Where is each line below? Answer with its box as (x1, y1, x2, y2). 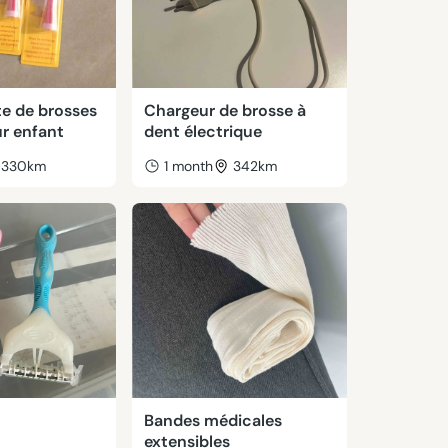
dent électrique (143, 121, 262, 142)
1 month (163, 157, 213, 175)
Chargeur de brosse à (143, 100, 306, 121)
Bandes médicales (143, 410, 282, 431)
